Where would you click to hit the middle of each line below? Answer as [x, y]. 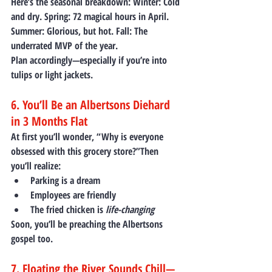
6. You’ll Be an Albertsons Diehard [92, 104]
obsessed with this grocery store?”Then [86, 151]
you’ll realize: [36, 165]
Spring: [57, 16]
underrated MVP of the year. [64, 45]
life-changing [130, 209]
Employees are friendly [73, 195]
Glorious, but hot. [80, 31]
